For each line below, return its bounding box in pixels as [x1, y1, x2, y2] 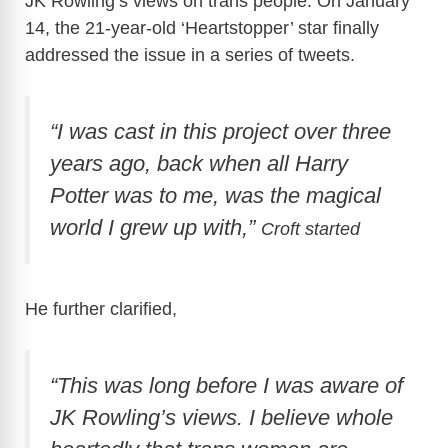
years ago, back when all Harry [50, 150, 348, 176]
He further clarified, [25, 299, 177, 320]
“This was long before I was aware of [50, 373, 403, 399]
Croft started [261, 218, 360, 239]
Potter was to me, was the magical [50, 182, 381, 208]
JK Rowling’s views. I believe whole [50, 405, 393, 431]
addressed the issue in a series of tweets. [25, 44, 355, 65]
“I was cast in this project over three [50, 118, 391, 144]
